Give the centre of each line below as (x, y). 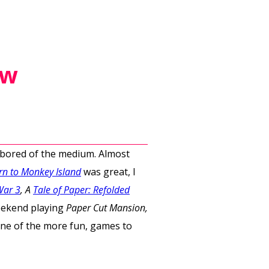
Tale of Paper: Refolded (81, 190)
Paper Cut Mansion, (107, 208)
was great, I (110, 172)
